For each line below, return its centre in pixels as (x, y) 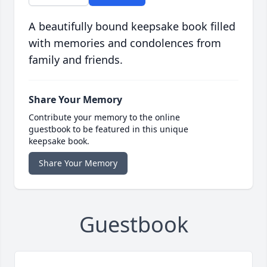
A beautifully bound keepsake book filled (132, 27)
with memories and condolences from (125, 43)
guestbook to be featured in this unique (108, 129)
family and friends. (76, 60)
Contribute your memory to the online (104, 117)
